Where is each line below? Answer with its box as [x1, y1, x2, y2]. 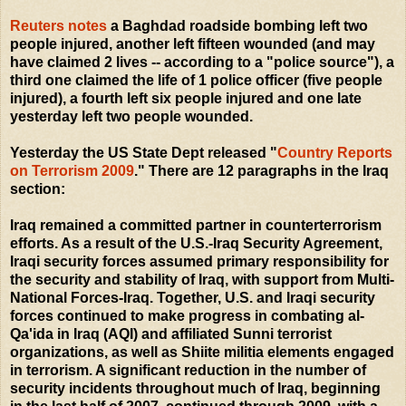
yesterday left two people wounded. [10, 108, 253, 124]
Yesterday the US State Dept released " [10, 144, 277, 160]
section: [10, 180, 65, 197]
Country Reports [277, 144, 392, 160]
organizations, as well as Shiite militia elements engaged [10, 343, 394, 360]
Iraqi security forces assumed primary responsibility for [10, 253, 389, 269]
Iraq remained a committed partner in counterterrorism [10, 217, 382, 233]
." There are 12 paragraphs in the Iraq [134, 162, 389, 179]
